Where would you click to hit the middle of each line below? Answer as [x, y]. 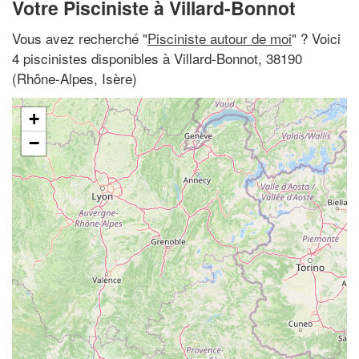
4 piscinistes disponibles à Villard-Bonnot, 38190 [157, 58]
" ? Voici [316, 38]
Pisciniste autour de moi [220, 38]
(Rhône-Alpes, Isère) [75, 78]
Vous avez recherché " [80, 38]
